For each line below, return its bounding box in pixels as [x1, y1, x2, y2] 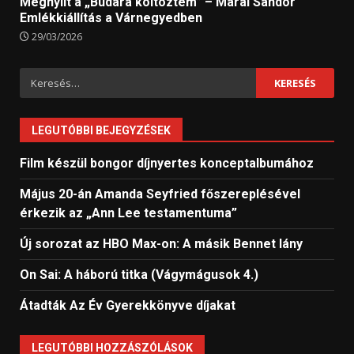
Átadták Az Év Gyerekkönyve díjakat [20, 298, 235, 314]
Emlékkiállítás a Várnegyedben [20, 10, 202, 26]
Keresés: [19, 68, 72, 86]
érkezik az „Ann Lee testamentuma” [20, 205, 237, 221]
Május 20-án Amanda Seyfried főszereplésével [20, 186, 300, 202]
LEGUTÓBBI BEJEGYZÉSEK [32, 124, 171, 137]
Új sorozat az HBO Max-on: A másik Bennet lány [20, 236, 303, 252]
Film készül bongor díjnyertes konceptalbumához [20, 156, 314, 171]
